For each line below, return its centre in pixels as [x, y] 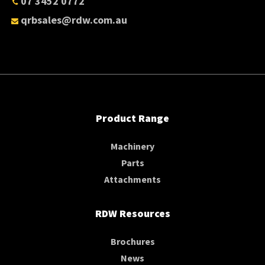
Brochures [132, 241]
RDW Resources [132, 213]
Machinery [132, 146]
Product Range [132, 118]
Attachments [132, 179]
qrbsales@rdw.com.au [74, 20]
